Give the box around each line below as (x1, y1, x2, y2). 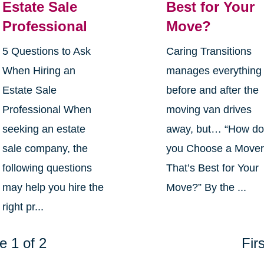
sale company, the (2, 143, 88, 155)
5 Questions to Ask (2, 45, 91, 58)
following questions (2, 162, 92, 174)
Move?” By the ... (166, 181, 247, 194)
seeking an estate (2, 123, 85, 136)
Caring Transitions (166, 45, 252, 58)
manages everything (166, 65, 262, 77)
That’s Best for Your (166, 162, 259, 174)
